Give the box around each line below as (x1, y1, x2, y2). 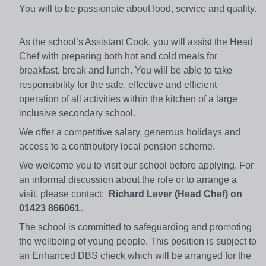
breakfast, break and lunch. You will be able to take (19, 65, 232, 75)
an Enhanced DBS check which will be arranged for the (19, 250, 251, 261)
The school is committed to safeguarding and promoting (19, 221, 252, 232)
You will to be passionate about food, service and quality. (19, 3, 256, 14)
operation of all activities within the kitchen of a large (19, 93, 237, 104)
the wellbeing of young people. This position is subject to (19, 236, 256, 246)
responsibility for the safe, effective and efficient (19, 79, 217, 90)
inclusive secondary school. (19, 107, 140, 118)
